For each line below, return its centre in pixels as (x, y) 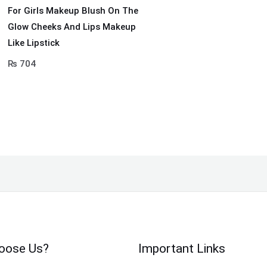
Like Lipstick (33, 43)
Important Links (181, 248)
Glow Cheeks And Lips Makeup (72, 27)
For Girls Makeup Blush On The (73, 11)
